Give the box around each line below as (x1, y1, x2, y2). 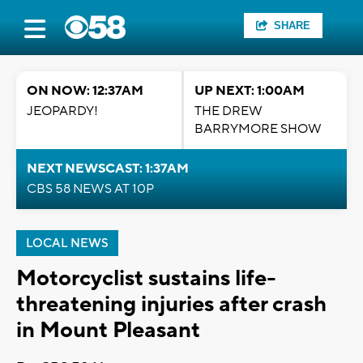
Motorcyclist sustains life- (16, 264, 276, 293)
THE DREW (194, 103, 263, 119)
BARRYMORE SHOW (194, 121, 322, 137)
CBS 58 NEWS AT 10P (27, 181, 154, 197)
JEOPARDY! (27, 103, 98, 119)
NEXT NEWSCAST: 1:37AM (27, 160, 189, 177)
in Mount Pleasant (16, 316, 200, 344)
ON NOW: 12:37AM (27, 83, 143, 99)
